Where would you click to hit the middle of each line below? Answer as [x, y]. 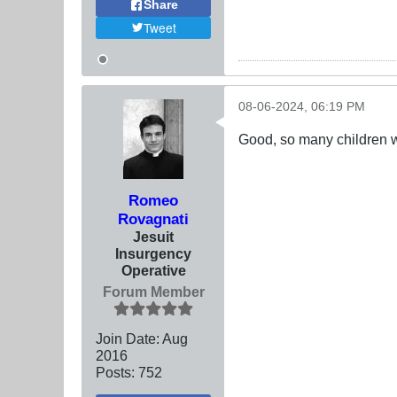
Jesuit [153, 236]
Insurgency [153, 253]
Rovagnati [153, 218]
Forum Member [153, 291]
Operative [153, 270]
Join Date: [128, 338]
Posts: [115, 372]
